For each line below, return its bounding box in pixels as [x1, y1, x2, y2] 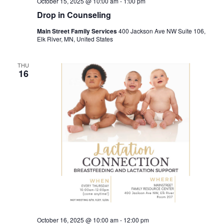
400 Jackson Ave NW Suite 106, [118, 26, 205, 35]
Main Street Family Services [36, 26, 118, 35]
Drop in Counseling [36, 8, 111, 20]
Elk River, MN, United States [36, 34, 113, 43]
